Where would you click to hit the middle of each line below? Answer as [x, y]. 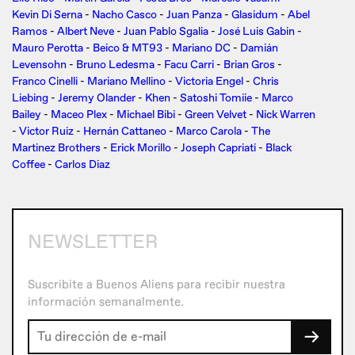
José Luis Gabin [256, 32]
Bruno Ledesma [115, 65]
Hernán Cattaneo [125, 132]
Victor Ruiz [46, 132]
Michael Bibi [146, 115]
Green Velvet [216, 115]
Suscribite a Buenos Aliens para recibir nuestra [157, 285]
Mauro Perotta [48, 48]
